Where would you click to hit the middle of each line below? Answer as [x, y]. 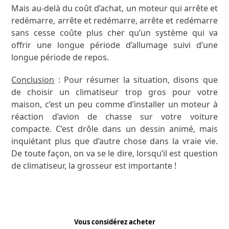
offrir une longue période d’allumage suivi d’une [114, 45]
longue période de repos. [60, 57]
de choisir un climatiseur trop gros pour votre [114, 92]
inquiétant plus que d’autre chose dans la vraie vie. [114, 141]
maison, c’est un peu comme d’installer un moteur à [114, 104]
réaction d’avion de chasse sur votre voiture [114, 116]
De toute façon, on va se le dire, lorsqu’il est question [114, 153]
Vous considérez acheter [114, 222]
